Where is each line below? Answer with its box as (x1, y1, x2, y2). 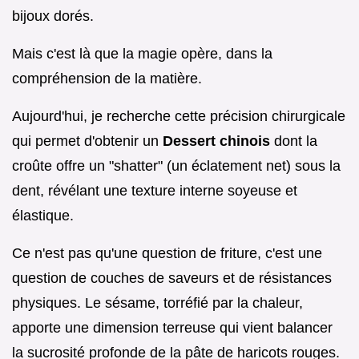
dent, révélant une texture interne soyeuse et (12, 182, 297, 199)
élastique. (12, 207, 74, 224)
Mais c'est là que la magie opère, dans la (12, 45, 272, 62)
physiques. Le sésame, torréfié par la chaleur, (12, 294, 303, 311)
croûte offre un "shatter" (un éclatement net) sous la (12, 157, 341, 174)
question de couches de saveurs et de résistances (12, 269, 332, 286)
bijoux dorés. (12, 7, 94, 24)
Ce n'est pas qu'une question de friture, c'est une (12, 244, 322, 261)
